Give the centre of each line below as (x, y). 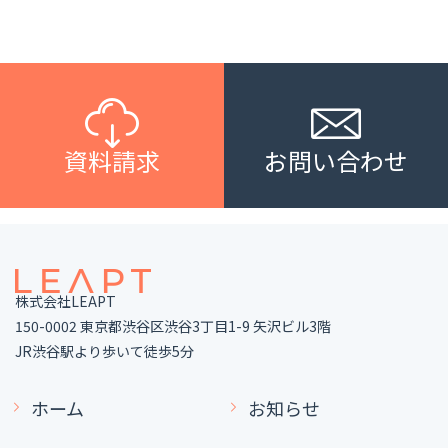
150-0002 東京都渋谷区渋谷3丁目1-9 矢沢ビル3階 (173, 325)
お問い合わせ (336, 160)
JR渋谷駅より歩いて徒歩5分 (104, 350)
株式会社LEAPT (65, 300)
